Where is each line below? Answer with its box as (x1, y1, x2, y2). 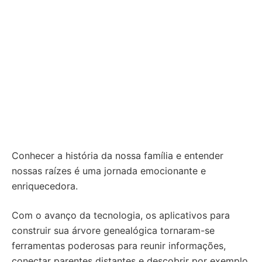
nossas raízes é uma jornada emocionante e (12, 165, 206, 177)
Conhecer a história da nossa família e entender (12, 150, 223, 161)
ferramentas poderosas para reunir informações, (12, 240, 226, 251)
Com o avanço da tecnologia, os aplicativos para (12, 209, 230, 221)
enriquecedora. (12, 180, 78, 192)
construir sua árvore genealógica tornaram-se (12, 225, 215, 236)
